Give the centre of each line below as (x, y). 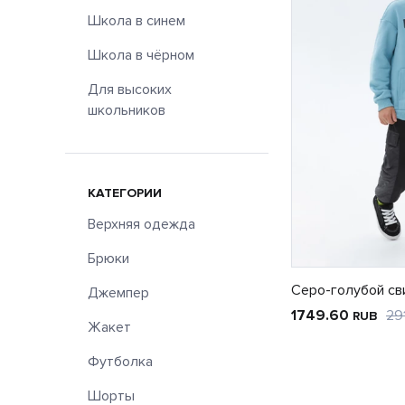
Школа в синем (137, 21)
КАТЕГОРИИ (125, 193)
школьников (127, 110)
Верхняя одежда (141, 224)
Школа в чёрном (141, 55)
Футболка (120, 362)
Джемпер (118, 293)
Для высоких (130, 89)
